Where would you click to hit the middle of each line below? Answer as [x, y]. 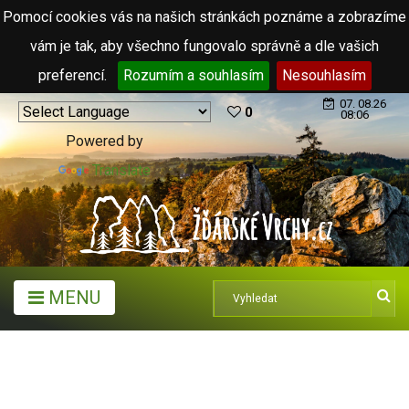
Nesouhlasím [324, 75]
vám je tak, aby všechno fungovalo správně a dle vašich [204, 46]
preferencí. [74, 75]
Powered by [105, 141]
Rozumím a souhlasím [193, 75]
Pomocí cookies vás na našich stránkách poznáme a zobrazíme [204, 17]
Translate [121, 170]
